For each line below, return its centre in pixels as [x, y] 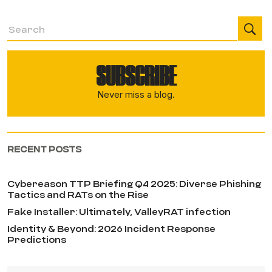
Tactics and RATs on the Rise [78, 194]
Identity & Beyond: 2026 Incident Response [111, 228]
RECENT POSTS [44, 149]
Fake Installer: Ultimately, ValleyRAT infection [119, 211]
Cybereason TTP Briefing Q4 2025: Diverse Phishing [134, 183]
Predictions [36, 239]
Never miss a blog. [136, 94]
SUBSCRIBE [136, 76]
